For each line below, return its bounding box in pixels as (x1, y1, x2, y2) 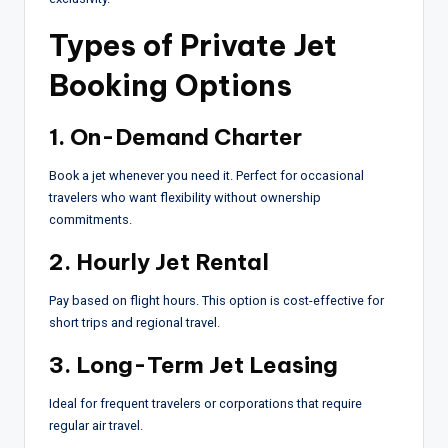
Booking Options (49, 66, 292, 104)
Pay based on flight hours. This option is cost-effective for (49, 292, 384, 308)
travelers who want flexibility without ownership (49, 189, 321, 205)
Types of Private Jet (49, 26, 337, 64)
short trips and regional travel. (49, 314, 220, 330)
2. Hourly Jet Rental (49, 247, 269, 276)
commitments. (49, 211, 132, 227)
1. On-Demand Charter (49, 122, 302, 151)
